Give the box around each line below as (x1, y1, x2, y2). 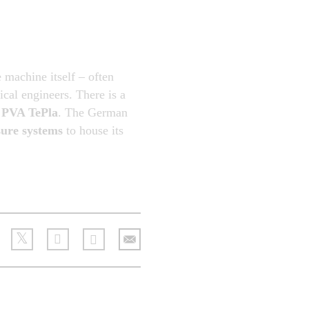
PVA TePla (1, 106, 59, 119)
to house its (63, 123, 124, 137)
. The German (58, 106, 128, 119)
